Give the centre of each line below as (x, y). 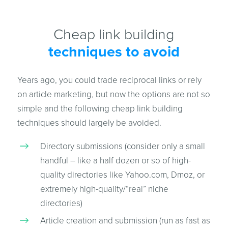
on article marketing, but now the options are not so (113, 94)
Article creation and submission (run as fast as (125, 221)
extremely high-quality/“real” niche (104, 189)
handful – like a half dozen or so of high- (115, 161)
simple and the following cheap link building (100, 109)
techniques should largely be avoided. (89, 123)
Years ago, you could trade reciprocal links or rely (109, 80)
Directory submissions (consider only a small (122, 146)
